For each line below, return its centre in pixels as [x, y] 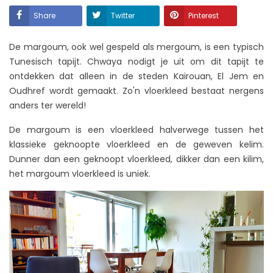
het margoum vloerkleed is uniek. [80, 174]
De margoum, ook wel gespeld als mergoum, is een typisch [136, 47]
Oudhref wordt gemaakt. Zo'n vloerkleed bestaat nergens [136, 91]
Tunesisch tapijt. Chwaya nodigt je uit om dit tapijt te [136, 62]
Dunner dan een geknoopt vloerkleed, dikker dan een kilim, [136, 159]
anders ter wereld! [48, 105]
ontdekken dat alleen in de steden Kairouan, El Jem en [136, 76]
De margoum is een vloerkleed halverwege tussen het [136, 130]
